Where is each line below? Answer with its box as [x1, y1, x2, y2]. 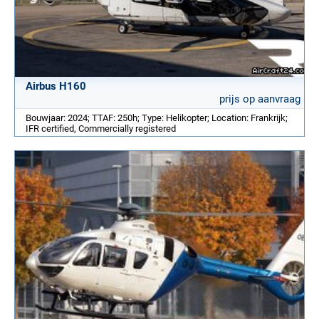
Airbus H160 [26, 79, 86, 93]
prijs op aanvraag [219, 92, 300, 105]
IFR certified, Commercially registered [26, 122, 176, 134]
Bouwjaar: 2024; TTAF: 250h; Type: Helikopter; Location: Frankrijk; [26, 112, 288, 123]
